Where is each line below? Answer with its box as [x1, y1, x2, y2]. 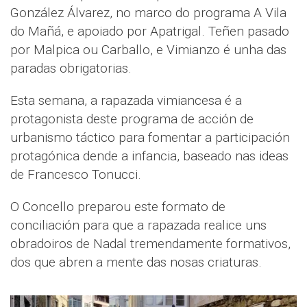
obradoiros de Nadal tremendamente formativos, [10, 235, 291, 251]
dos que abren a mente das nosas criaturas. [10, 254, 262, 270]
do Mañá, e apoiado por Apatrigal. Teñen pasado [10, 23, 289, 39]
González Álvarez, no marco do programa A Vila [10, 4, 286, 21]
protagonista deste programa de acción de [10, 110, 254, 127]
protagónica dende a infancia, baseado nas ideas [10, 147, 288, 164]
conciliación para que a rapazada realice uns [10, 217, 267, 233]
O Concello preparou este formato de [10, 198, 225, 214]
